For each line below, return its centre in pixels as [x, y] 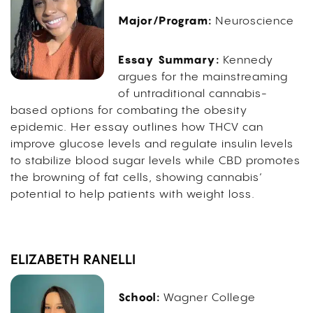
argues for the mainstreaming [203, 78]
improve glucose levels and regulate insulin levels [152, 145]
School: [139, 297]
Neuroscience [254, 22]
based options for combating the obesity [129, 111]
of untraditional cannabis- [192, 94]
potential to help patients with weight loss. [134, 195]
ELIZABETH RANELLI [73, 261]
